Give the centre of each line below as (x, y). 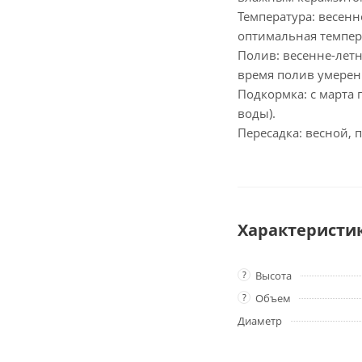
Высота (274, 276)
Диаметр (260, 321)
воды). (257, 113)
